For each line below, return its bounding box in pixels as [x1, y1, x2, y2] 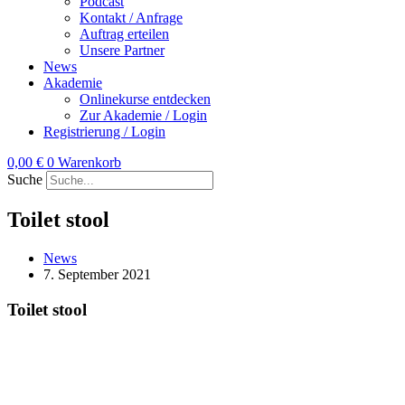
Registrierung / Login [43, 124, 165, 139]
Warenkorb [58, 155, 121, 170]
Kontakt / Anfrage [80, 10, 183, 25]
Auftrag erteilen [80, 26, 169, 42]
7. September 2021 [43, 266, 151, 282]
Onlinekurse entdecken [80, 91, 211, 107]
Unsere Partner [80, 42, 165, 58]
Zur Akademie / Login [80, 108, 207, 123]
